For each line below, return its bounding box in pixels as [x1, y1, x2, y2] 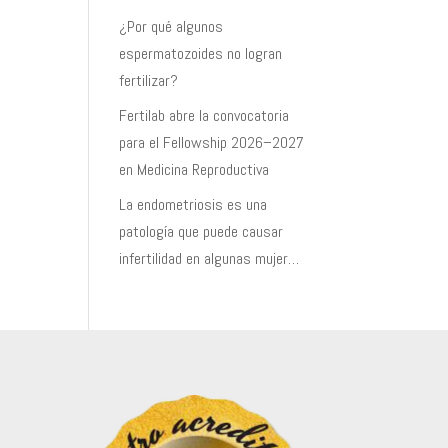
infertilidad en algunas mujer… [119, 248, 300, 269]
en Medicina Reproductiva [119, 159, 270, 180]
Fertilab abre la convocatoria [119, 105, 290, 126]
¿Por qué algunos [119, 16, 224, 37]
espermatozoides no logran [119, 43, 283, 64]
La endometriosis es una [119, 194, 268, 215]
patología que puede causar [119, 221, 284, 242]
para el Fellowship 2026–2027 [119, 132, 305, 153]
